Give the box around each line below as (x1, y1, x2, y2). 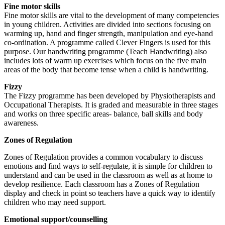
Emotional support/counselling (4, 214, 107, 223)
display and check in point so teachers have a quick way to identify (4, 188, 215, 197)
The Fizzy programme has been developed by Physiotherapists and (4, 91, 215, 100)
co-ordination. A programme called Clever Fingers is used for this (4, 38, 210, 47)
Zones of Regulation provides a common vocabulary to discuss (4, 152, 203, 161)
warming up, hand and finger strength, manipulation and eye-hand (4, 29, 213, 38)
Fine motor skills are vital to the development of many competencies (4, 11, 219, 20)
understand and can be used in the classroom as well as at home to (4, 170, 212, 179)
